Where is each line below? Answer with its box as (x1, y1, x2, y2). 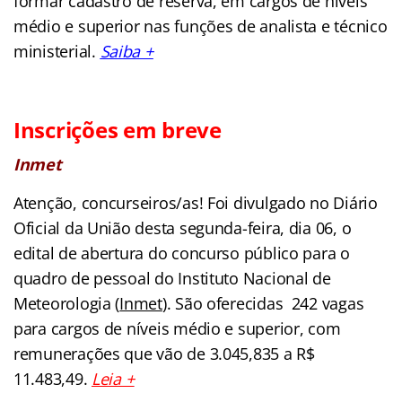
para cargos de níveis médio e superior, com (13, 318, 341, 340)
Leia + (92, 368, 135, 390)
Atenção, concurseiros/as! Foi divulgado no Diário (13, 192, 378, 214)
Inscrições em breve (13, 115, 222, 145)
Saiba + (100, 40, 153, 63)
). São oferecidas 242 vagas (162, 293, 364, 315)
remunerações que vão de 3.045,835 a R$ (13, 343, 315, 365)
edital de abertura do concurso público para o (13, 242, 350, 265)
